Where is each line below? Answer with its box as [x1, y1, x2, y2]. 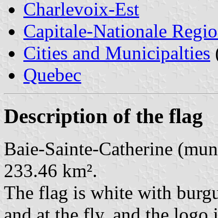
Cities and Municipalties [23, 42, 210, 63]
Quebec [23, 64, 81, 85]
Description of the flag [4, 104, 203, 127]
